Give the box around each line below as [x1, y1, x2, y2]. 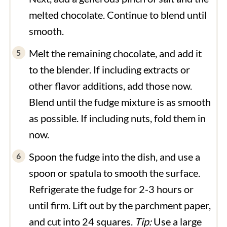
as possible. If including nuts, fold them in [28, 111, 206, 124]
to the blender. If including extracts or [28, 63, 190, 75]
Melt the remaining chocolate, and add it [28, 47, 202, 59]
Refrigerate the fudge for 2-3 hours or [28, 182, 194, 195]
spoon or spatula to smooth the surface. [28, 166, 200, 179]
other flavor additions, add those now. [28, 79, 192, 92]
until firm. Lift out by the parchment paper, [28, 199, 211, 211]
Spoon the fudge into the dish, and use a [28, 150, 200, 163]
